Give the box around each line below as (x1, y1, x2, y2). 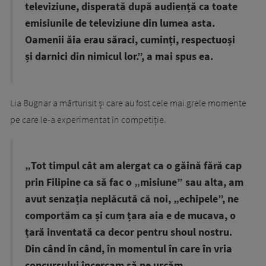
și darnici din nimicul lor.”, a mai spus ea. (25, 50, 213, 64)
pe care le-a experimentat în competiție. (10, 113, 166, 126)
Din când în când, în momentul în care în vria (25, 242, 232, 256)
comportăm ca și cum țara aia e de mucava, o (25, 209, 236, 223)
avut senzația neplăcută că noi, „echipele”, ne (25, 192, 239, 206)
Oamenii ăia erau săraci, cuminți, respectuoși (25, 33, 235, 47)
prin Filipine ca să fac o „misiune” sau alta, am (25, 176, 243, 189)
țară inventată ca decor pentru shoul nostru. (25, 226, 232, 239)
